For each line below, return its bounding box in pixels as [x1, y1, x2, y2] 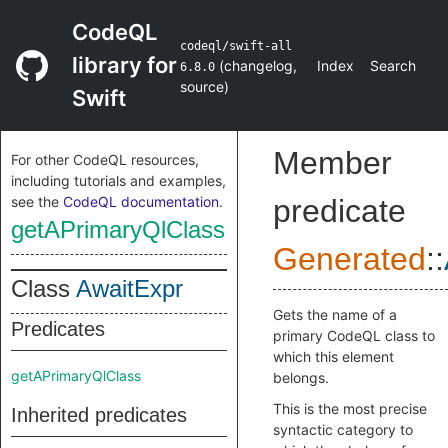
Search [370, 57, 416, 74]
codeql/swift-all [179, 39, 292, 53]
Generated [273, 241, 426, 277]
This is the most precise [273, 400, 427, 417]
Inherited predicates [11, 404, 187, 426]
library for [72, 52, 177, 78]
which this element [273, 348, 394, 365]
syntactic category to [273, 421, 413, 438]
